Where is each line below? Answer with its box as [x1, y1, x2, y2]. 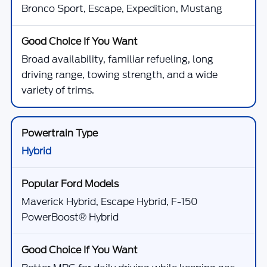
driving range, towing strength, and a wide [21, 68, 218, 82]
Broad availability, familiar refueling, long [21, 52, 213, 66]
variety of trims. [21, 83, 94, 97]
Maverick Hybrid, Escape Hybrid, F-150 [21, 195, 198, 209]
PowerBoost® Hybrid [21, 210, 119, 224]
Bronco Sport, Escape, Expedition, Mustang [21, 2, 222, 15]
